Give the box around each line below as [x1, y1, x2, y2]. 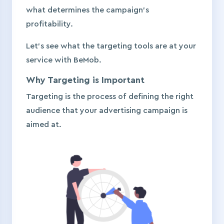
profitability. [26, 20, 75, 28]
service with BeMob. [26, 56, 103, 64]
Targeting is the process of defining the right [26, 92, 193, 101]
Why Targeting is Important [26, 75, 144, 85]
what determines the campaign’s [26, 6, 149, 14]
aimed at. [26, 120, 63, 129]
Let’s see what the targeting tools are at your [26, 42, 196, 50]
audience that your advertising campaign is [26, 106, 187, 115]
